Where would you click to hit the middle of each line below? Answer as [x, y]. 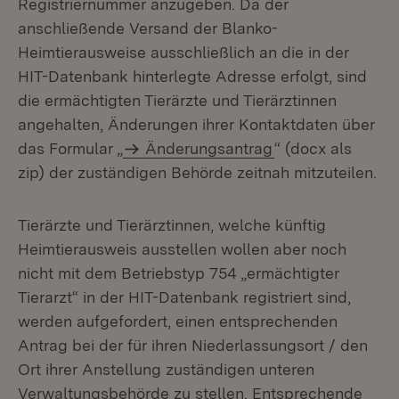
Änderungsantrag [209, 148]
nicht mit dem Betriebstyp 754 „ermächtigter [179, 273]
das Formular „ [70, 148]
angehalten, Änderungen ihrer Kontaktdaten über [196, 124]
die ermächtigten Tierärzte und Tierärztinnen [177, 100]
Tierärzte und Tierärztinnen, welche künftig [172, 225]
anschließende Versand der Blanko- [148, 28]
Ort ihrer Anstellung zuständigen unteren [166, 369]
